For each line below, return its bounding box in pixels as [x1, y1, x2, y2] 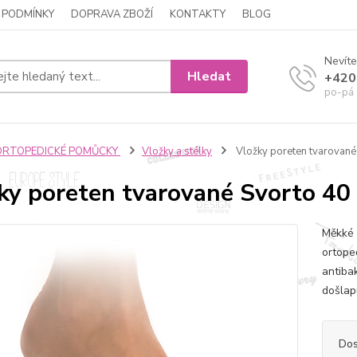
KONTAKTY [170, 7, 226, 22]
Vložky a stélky [141, 144, 212, 159]
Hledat [187, 67, 232, 85]
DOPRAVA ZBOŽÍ [71, 7, 153, 22]
